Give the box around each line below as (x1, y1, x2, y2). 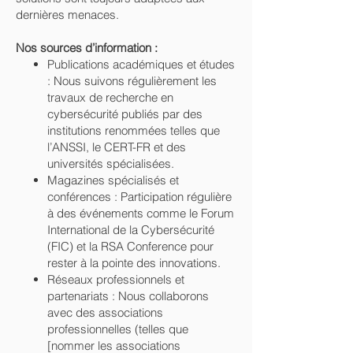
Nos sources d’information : (16, 40, 158, 55)
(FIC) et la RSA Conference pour (47, 239, 214, 254)
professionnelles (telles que (47, 321, 188, 336)
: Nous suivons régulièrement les (47, 73, 217, 88)
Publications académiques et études (47, 57, 235, 72)
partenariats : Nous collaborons (47, 288, 209, 303)
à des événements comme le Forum (47, 206, 234, 221)
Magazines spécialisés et (47, 173, 179, 188)
